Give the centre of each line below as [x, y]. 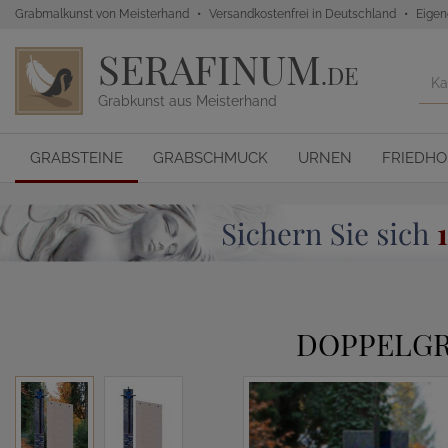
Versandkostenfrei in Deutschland [302, 14]
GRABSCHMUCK [210, 158]
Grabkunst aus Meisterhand [187, 101]
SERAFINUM [209, 68]
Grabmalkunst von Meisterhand [102, 14]
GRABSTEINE [76, 158]
